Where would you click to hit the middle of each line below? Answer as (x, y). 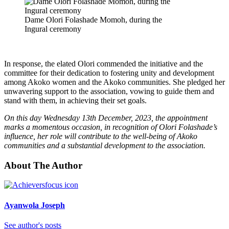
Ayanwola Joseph (35, 205)
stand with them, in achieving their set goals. (75, 100)
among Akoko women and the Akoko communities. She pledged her (114, 82)
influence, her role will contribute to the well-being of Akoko (101, 136)
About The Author (43, 165)
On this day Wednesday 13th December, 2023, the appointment (106, 118)
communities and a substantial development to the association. (105, 145)
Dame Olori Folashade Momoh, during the (93, 19)
